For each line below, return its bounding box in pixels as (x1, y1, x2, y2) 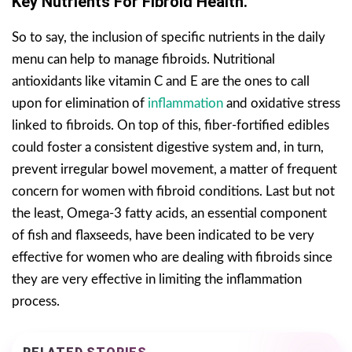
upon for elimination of (12, 96, 148, 110)
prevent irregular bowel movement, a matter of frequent (12, 162, 337, 176)
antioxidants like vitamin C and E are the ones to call (12, 74, 310, 88)
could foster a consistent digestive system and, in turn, (12, 140, 324, 154)
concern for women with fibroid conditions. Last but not (12, 184, 335, 198)
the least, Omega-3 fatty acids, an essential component (12, 206, 327, 220)
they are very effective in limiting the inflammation (12, 272, 302, 286)
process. (12, 294, 60, 308)
